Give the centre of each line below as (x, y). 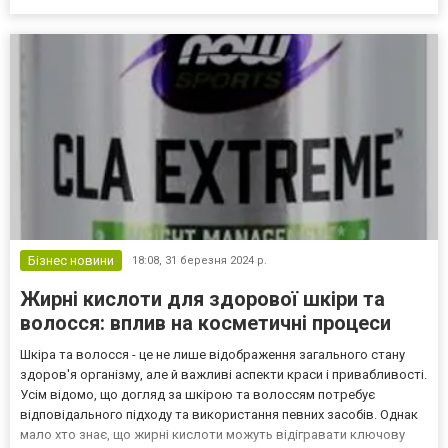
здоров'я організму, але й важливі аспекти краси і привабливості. (223, 374)
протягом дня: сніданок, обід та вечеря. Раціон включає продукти (222, 29)
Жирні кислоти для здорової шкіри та (202, 298)
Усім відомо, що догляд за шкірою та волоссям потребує (197, 394)
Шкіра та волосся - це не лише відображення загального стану (212, 354)
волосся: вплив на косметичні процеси (205, 322)
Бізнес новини (71, 260)
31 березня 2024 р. (216, 260)
